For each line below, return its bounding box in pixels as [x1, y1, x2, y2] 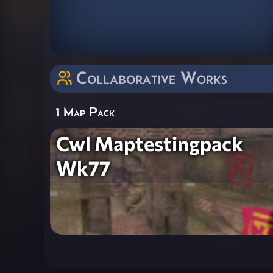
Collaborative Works [76, 67, 227, 88]
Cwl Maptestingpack [56, 130, 243, 155]
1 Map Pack [56, 104, 115, 119]
